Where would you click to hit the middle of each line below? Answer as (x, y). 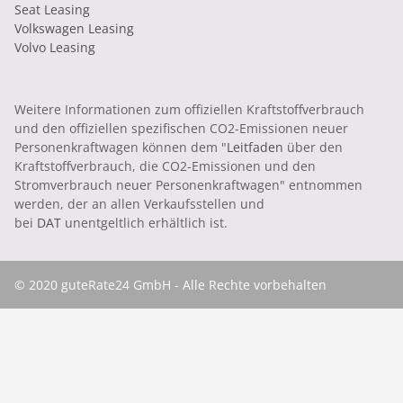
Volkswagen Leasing (74, 28)
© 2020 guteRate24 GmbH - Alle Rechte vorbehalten (170, 284)
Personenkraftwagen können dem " (121, 147)
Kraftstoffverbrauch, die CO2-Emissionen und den (165, 166)
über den (313, 147)
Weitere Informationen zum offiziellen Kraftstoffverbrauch (189, 109)
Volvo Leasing (55, 47)
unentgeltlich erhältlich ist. (144, 222)
